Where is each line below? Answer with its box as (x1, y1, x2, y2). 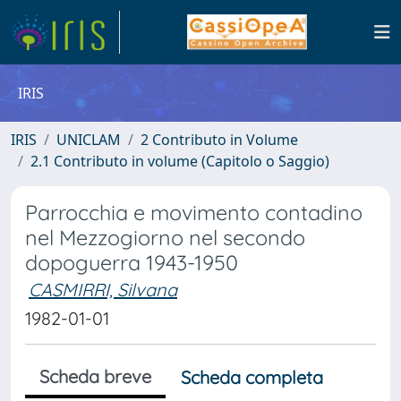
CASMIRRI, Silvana (29, 278, 177, 301)
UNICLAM (56, 130, 121, 149)
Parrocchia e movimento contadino (25, 200, 363, 226)
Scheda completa (181, 366, 323, 388)
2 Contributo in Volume (141, 130, 298, 149)
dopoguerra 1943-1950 (25, 250, 238, 276)
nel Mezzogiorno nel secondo (25, 225, 305, 251)
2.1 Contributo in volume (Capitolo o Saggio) (30, 151, 329, 171)
